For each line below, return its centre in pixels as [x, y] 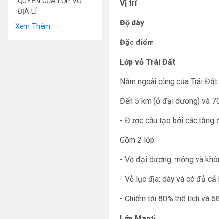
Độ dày [132, 23]
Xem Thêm [33, 27]
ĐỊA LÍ [27, 11]
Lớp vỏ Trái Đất [147, 62]
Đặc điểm [137, 42]
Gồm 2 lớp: [138, 140]
